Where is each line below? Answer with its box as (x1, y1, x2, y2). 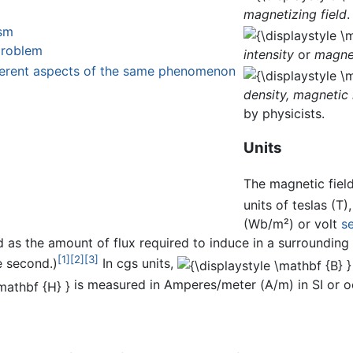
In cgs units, (98, 255, 177, 272)
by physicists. (243, 105, 325, 121)
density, (243, 86, 290, 102)
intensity (243, 46, 295, 62)
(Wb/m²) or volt (243, 215, 342, 232)
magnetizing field (243, 6, 347, 22)
